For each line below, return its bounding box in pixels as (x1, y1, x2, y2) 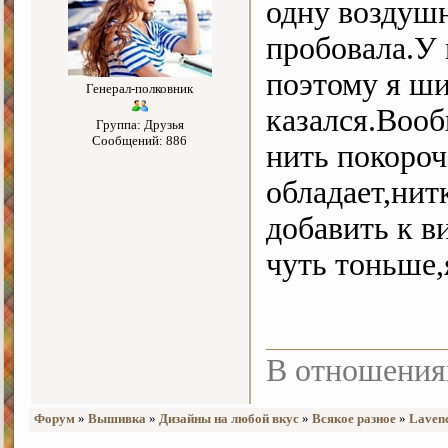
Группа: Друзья (95, 117, 184, 133)
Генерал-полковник (86, 81, 193, 97)
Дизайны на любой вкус (159, 411, 299, 427)
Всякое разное (312, 411, 396, 427)
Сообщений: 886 (92, 133, 187, 149)
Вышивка (88, 411, 146, 427)
